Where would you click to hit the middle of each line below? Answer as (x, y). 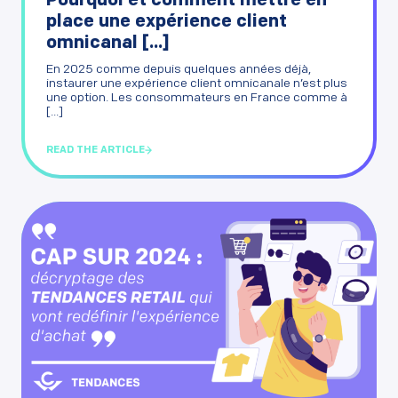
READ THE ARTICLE (96, 151)
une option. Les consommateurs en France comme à (197, 99)
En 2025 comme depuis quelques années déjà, (179, 70)
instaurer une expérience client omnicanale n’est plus (197, 84)
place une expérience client (167, 23)
